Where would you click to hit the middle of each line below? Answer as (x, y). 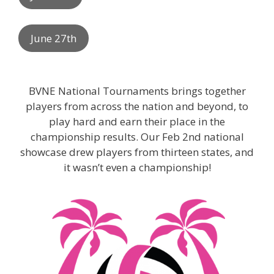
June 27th (54, 38)
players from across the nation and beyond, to (137, 106)
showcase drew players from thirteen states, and (137, 152)
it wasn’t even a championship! (137, 167)
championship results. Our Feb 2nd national (137, 136)
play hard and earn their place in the (137, 121)
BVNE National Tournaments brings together (137, 91)
